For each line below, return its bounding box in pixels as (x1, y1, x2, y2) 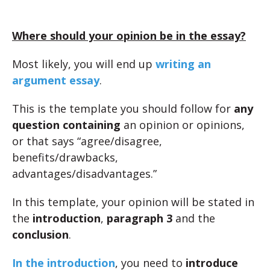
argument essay (12, 73, 99, 88)
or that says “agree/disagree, (12, 134, 162, 149)
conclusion (12, 227, 69, 242)
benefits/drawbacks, (12, 150, 118, 165)
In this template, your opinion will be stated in (12, 195, 254, 210)
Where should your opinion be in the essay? (12, 28, 246, 43)
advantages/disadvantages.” (12, 166, 157, 181)
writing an (155, 57, 211, 72)
